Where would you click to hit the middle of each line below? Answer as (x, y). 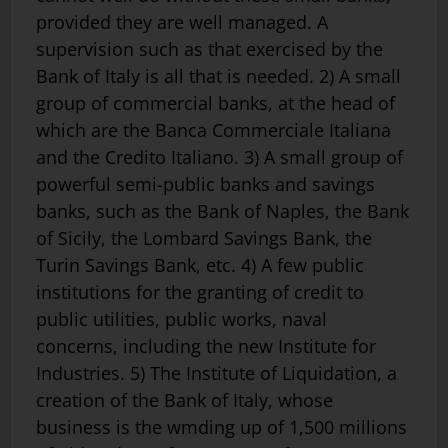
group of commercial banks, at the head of (215, 102)
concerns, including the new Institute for (206, 345)
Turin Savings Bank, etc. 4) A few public (200, 264)
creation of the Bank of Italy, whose (184, 399)
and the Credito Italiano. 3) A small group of (219, 156)
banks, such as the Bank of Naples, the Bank (222, 210)
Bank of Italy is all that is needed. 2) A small (218, 75)
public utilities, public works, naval (181, 318)
